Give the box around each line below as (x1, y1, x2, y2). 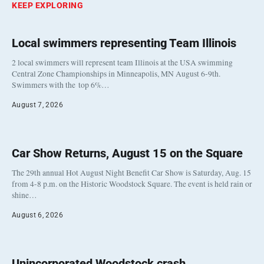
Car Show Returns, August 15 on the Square (12, 146, 243, 161)
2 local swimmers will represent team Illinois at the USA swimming (12, 57, 233, 68)
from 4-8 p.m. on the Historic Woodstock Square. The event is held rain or (12, 179, 252, 190)
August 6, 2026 (12, 211, 63, 220)
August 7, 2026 (12, 101, 63, 110)
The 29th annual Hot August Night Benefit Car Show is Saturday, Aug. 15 (12, 167, 251, 179)
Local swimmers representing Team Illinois (12, 36, 236, 51)
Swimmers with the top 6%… (12, 80, 110, 91)
